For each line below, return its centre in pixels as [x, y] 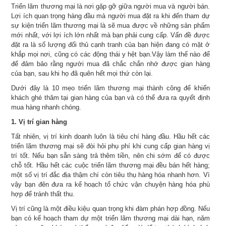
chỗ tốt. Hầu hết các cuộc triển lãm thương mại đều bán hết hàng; [110, 165]
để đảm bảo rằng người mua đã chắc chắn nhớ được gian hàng [110, 64]
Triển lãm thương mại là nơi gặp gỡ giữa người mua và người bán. [110, 6]
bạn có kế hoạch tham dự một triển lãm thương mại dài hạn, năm [110, 218]
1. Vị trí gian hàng [39, 122]
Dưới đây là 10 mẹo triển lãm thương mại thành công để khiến [110, 88]
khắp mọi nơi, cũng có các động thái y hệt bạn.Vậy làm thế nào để [110, 54]
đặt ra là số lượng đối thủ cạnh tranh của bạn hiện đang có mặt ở [110, 44]
